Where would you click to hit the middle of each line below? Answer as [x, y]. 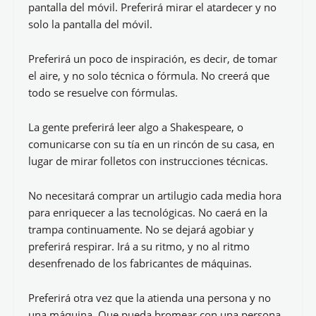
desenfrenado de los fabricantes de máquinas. [140, 263]
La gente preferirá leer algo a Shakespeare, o [136, 127]
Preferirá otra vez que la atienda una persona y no [150, 298]
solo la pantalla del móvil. [90, 24]
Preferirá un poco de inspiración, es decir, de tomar [153, 59]
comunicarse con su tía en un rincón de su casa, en [151, 144]
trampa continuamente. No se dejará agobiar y [141, 229]
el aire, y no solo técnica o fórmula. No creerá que [149, 75]
